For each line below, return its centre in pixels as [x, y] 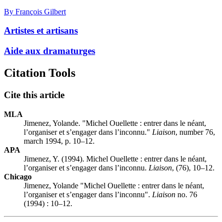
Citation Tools [40, 73]
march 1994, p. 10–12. [59, 141]
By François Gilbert [35, 11]
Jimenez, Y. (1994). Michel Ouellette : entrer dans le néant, [115, 159]
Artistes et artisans [41, 31]
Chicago [18, 176]
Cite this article [34, 95]
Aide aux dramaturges [50, 51]
